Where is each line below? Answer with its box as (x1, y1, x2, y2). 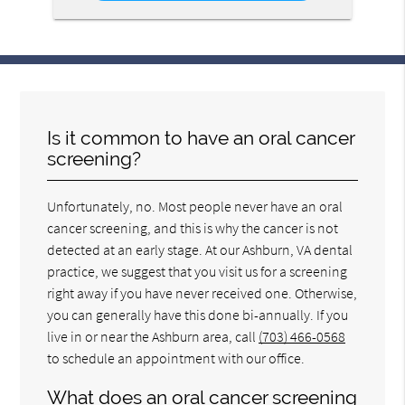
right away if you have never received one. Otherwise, (47, 283, 358, 302)
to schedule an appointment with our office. (47, 348, 306, 367)
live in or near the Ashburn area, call (47, 326, 259, 345)
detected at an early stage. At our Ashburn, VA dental (47, 240, 353, 259)
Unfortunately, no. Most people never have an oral (47, 196, 344, 215)
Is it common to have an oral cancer (47, 126, 355, 149)
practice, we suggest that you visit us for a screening (47, 261, 348, 280)
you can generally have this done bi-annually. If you (47, 305, 349, 324)
